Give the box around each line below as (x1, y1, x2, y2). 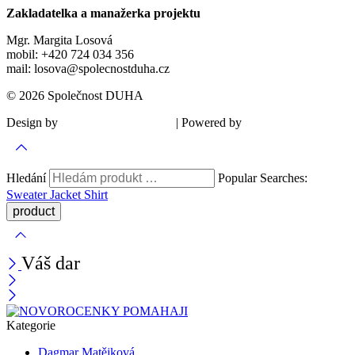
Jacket (50, 187, 84, 201)
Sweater (6, 187, 50, 201)
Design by (6, 115, 61, 129)
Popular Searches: (218, 170, 307, 185)
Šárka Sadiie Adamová (61, 116, 173, 129)
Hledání (6, 170, 49, 185)
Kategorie (6, 318, 55, 332)
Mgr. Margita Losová (6, 32, 113, 47)
